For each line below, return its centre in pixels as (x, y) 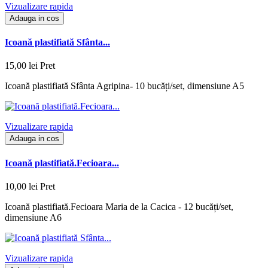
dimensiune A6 (33, 217)
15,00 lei (21, 66)
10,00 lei (21, 186)
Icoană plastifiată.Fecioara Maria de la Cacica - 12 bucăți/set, (119, 206)
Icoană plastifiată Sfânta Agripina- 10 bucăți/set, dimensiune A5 (124, 86)
